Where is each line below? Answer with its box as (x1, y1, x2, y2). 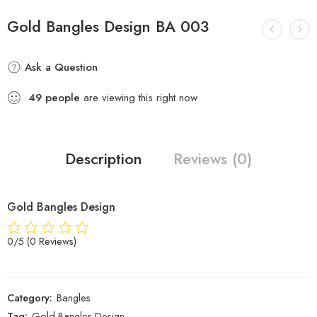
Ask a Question (21, 59, 98, 75)
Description (65, 147, 142, 170)
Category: (7, 290, 52, 306)
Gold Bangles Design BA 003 (7, 15, 209, 38)
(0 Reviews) (27, 234, 76, 249)
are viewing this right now (80, 89, 197, 105)
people (45, 89, 80, 105)
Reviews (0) (173, 147, 252, 170)
